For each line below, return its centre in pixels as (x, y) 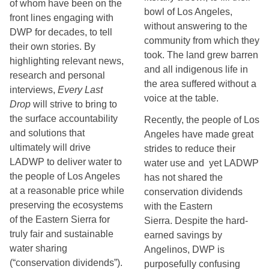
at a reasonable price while (67, 191)
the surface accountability (64, 119)
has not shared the (183, 177)
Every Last (80, 90)
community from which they (202, 41)
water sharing (38, 248)
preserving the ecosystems (66, 205)
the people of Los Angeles (65, 176)
